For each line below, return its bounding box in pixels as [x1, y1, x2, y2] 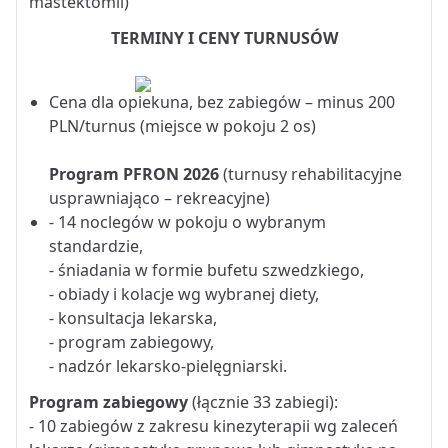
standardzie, [49, 234, 143, 257]
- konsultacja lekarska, [49, 306, 217, 329]
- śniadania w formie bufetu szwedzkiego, [49, 258, 364, 281]
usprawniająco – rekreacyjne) [49, 186, 270, 209]
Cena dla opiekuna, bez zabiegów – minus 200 [49, 90, 395, 113]
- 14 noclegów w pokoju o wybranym [49, 210, 326, 233]
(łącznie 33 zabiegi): [192, 390, 338, 413]
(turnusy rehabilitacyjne [219, 162, 402, 185]
